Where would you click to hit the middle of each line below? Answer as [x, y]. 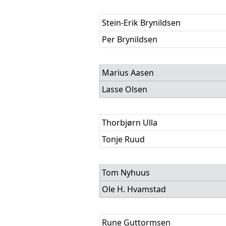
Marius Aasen [128, 73]
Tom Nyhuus [126, 173]
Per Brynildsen [130, 39]
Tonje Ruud [123, 139]
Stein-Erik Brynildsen [141, 23]
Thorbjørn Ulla [130, 123]
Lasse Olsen [125, 89]
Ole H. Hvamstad [134, 189]
